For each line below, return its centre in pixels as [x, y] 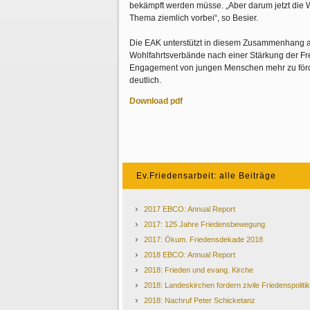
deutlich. [145, 80]
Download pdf [156, 101]
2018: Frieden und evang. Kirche [199, 270]
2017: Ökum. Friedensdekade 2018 [203, 239]
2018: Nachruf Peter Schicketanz [200, 300]
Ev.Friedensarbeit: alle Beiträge [206, 176]
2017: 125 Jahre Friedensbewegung [204, 224]
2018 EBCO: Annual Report [190, 255]
